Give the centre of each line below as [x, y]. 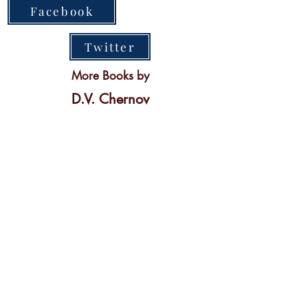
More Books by [110, 76]
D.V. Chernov [110, 99]
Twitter [110, 47]
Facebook [62, 11]
